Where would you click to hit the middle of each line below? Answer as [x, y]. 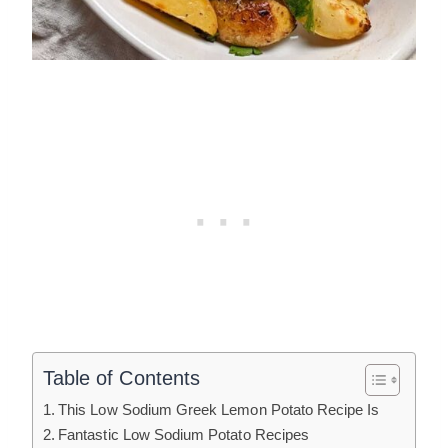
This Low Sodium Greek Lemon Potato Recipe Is [219, 410]
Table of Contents [121, 378]
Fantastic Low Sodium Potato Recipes [183, 435]
